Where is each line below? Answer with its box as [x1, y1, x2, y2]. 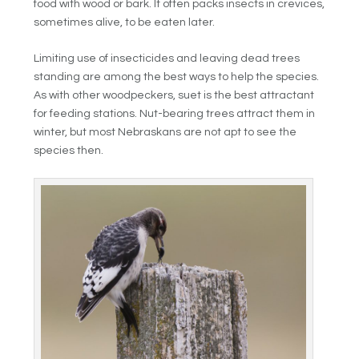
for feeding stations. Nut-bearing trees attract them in [34, 107, 316, 119]
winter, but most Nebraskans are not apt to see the [34, 126, 297, 138]
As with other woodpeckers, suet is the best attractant [34, 89, 315, 101]
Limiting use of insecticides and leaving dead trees [34, 52, 301, 64]
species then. [34, 144, 104, 156]
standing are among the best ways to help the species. [34, 71, 320, 83]
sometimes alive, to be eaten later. [34, 16, 216, 28]
